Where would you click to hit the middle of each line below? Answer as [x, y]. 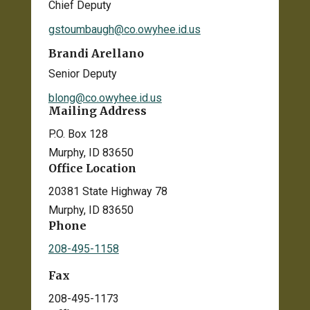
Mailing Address [97, 110]
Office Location [92, 168]
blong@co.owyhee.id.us [105, 98]
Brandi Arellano [96, 53]
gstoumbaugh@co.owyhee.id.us [124, 29]
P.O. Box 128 [78, 134]
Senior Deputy [82, 73]
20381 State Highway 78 [108, 191]
